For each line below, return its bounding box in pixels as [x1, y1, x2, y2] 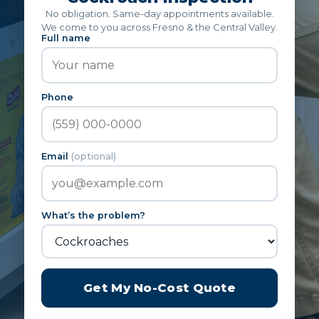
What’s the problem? [41, 210, 145, 221]
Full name [41, 33, 90, 43]
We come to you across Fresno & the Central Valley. [41, 21, 278, 33]
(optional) [71, 151, 116, 162]
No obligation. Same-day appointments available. [45, 8, 274, 19]
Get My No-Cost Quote [83, 281, 236, 295]
